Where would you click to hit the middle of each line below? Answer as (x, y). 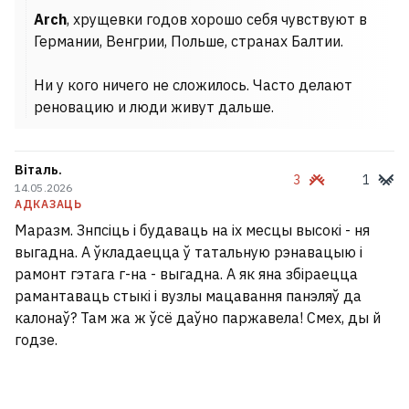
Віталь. (38, 170)
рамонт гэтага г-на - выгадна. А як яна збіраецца (186, 274)
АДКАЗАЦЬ (48, 204)
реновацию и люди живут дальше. (154, 107)
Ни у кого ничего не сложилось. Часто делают (193, 85)
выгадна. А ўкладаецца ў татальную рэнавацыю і (189, 252)
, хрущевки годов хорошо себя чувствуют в (217, 19)
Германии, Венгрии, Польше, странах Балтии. (189, 41)
